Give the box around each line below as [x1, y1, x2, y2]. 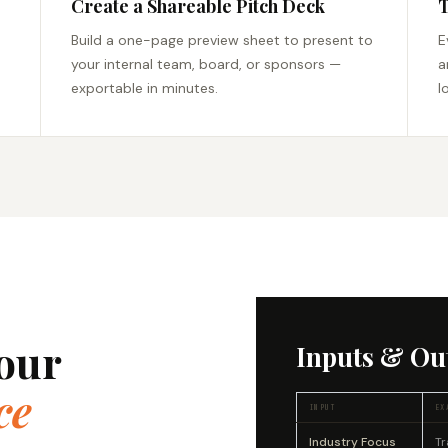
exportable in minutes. [71, 79, 219, 98]
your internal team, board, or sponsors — [71, 55, 342, 74]
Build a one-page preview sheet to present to [71, 31, 374, 50]
